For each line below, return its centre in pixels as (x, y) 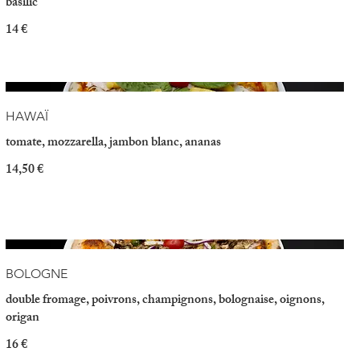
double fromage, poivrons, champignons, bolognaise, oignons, (165, 301)
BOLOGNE (36, 274)
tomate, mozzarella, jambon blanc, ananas (113, 143)
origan (22, 319)
